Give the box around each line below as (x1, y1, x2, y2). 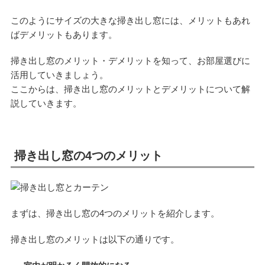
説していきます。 (10, 98, 82, 109)
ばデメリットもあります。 (10, 30, 117, 40)
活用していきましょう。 (10, 70, 108, 80)
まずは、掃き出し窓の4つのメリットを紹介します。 (10, 208, 219, 218)
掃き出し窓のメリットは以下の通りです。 (10, 234, 179, 244)
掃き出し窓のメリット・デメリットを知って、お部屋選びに (10, 56, 250, 66)
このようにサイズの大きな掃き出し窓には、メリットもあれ (10, 15, 250, 26)
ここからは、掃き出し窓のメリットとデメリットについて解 (10, 84, 250, 95)
